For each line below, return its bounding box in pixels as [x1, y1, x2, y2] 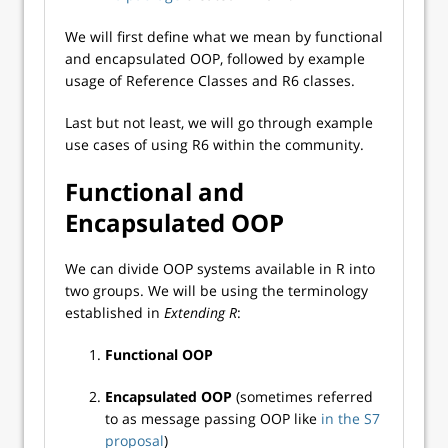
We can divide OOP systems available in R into [65, 259, 375, 278]
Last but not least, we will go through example [65, 113, 373, 132]
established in [65, 303, 164, 322]
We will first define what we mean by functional [65, 27, 383, 46]
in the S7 [321, 409, 380, 428]
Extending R [164, 303, 237, 322]
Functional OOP [105, 345, 213, 364]
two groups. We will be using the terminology [65, 281, 368, 300]
